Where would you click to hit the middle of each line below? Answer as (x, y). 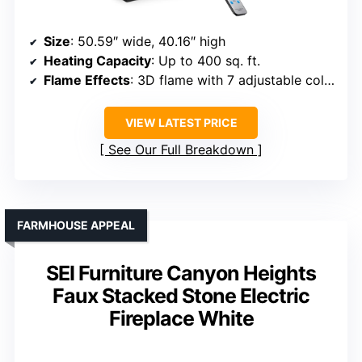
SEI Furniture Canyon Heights (181, 274)
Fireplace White (181, 319)
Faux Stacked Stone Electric (181, 296)
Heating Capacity (97, 61)
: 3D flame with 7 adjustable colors (227, 80)
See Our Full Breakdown (181, 150)
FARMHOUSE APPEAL (76, 225)
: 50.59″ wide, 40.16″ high (148, 42)
